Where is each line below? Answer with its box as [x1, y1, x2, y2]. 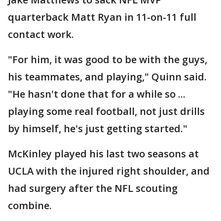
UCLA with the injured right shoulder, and [8, 164, 210, 178]
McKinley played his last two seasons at [8, 147, 199, 161]
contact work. [8, 28, 74, 41]
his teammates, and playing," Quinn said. [8, 70, 207, 84]
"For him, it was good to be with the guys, [8, 53, 207, 67]
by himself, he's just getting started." [8, 122, 187, 136]
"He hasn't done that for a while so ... [8, 87, 185, 101]
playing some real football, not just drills [8, 105, 205, 118]
